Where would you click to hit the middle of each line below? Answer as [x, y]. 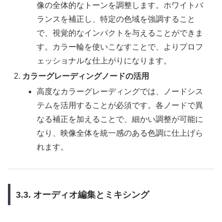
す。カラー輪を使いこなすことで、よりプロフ [120, 47]
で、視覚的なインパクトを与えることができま [120, 33]
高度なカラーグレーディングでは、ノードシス [120, 92]
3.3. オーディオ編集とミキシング [82, 194]
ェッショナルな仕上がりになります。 [104, 60]
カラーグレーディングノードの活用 [86, 76]
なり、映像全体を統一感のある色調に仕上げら [120, 133]
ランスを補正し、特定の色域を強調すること [116, 19]
